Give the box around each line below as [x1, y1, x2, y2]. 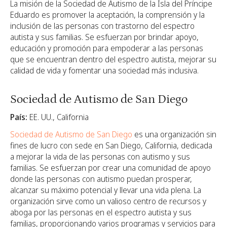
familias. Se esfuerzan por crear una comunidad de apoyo [10, 162, 211, 173]
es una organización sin [132, 128, 216, 140]
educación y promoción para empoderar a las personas [10, 42, 203, 54]
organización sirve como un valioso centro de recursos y [10, 195, 206, 207]
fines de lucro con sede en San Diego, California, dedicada [10, 139, 212, 151]
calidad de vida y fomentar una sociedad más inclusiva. [10, 64, 199, 76]
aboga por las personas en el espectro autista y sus [10, 206, 192, 218]
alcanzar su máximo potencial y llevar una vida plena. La [10, 184, 201, 196]
